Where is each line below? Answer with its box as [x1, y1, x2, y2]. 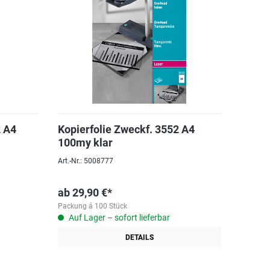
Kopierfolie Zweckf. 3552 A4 [57, 123, 195, 136]
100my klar [57, 136, 113, 149]
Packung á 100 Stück [57, 202, 127, 210]
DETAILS [125, 233, 154, 242]
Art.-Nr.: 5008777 [57, 157, 113, 165]
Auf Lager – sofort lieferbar [66, 213, 170, 222]
